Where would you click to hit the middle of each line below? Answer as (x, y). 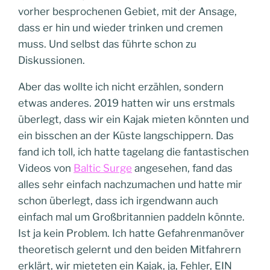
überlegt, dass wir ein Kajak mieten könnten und (133, 119)
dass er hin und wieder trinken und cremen (121, 28)
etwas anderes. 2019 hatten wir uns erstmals (127, 103)
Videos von (46, 168)
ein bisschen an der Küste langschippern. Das (126, 136)
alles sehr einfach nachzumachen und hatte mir (130, 184)
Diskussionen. (52, 60)
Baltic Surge (103, 168)
